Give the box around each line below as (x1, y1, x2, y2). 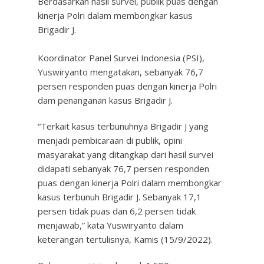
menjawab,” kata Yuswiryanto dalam (38, 219, 183, 231)
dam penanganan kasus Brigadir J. (38, 94, 173, 106)
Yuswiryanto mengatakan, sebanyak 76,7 (38, 66, 203, 78)
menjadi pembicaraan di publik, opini (38, 134, 182, 146)
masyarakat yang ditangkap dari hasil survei (38, 148, 213, 160)
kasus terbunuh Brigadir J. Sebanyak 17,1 (38, 191, 202, 203)
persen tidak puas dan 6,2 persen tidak (38, 205, 196, 217)
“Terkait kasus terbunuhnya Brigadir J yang (38, 120, 209, 132)
